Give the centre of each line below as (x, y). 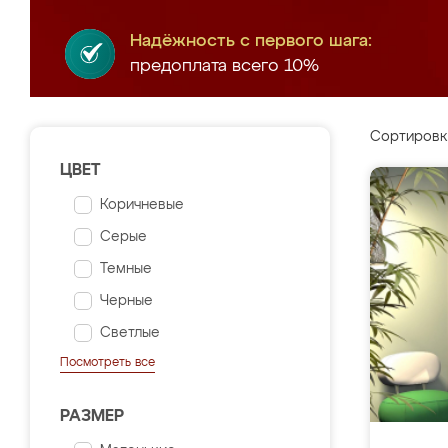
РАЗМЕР (92, 417)
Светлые (130, 333)
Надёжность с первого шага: (251, 41)
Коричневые (142, 205)
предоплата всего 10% (224, 66)
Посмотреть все (107, 363)
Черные (126, 301)
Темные (126, 269)
